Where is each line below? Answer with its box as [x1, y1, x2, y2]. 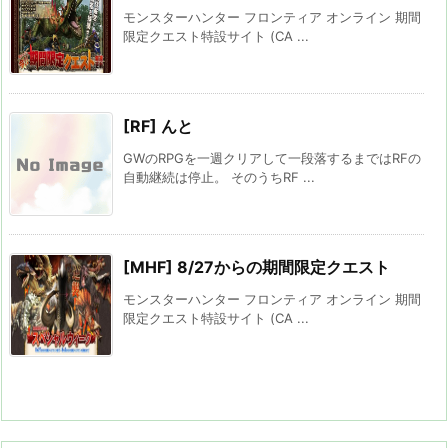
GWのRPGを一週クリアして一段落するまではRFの [123, 149, 421, 166]
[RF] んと [123, 115, 193, 136]
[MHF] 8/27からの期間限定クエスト [123, 256, 390, 277]
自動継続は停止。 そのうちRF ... [123, 168, 315, 185]
